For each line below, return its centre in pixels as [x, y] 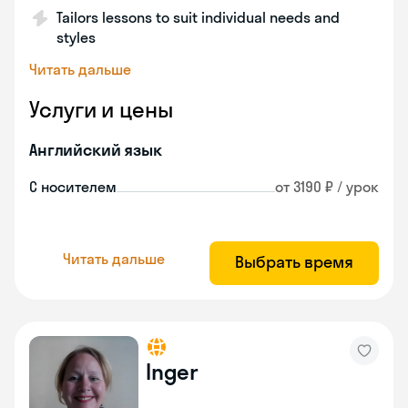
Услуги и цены [101, 109]
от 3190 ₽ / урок [327, 187]
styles [76, 37]
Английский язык [96, 150]
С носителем [73, 187]
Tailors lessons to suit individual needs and [198, 17]
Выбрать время [294, 262]
